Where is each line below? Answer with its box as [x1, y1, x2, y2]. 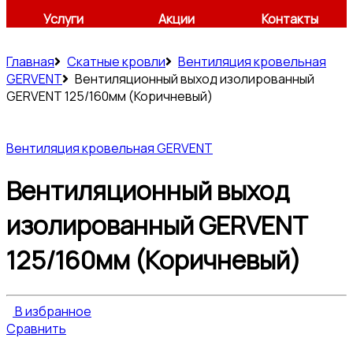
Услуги [43, 10, 84, 28]
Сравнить [6, 319, 66, 337]
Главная [6, 53, 54, 70]
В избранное [15, 302, 91, 320]
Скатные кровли [67, 53, 165, 70]
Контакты [262, 10, 318, 28]
